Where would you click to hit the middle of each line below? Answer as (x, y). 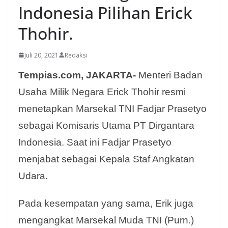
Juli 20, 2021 (41, 55)
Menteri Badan (169, 75)
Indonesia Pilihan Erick (105, 12)
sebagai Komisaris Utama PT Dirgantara (106, 125)
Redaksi (76, 55)
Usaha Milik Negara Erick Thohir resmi (102, 92)
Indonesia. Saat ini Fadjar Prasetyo (95, 142)
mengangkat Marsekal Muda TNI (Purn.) (106, 220)
